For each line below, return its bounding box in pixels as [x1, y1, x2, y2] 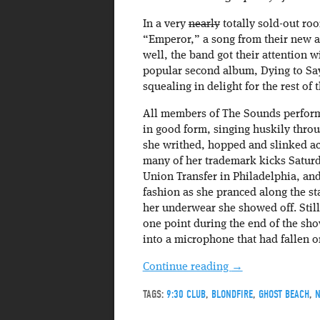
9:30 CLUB [166, 287, 206, 301]
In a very [142, 18, 189, 30]
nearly [188, 18, 220, 30]
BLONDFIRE [211, 287, 253, 301]
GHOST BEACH [258, 287, 309, 301]
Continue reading [142, 261, 231, 273]
